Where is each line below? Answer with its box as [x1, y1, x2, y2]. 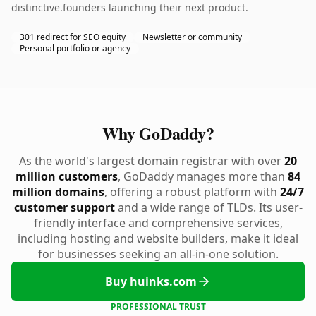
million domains [12, 184, 104, 200]
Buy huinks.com [105, 274, 197, 289]
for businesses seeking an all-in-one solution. [37, 246, 279, 262]
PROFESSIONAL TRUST [110, 300, 206, 312]
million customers [16, 169, 118, 184]
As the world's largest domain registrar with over [19, 153, 284, 169]
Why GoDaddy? [102, 121, 214, 145]
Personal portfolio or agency [20, 42, 130, 54]
